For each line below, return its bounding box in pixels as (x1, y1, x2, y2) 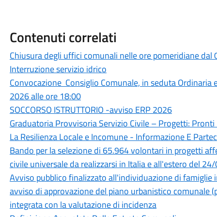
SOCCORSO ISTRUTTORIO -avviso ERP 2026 (9, 103, 172, 116)
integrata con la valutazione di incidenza (9, 198, 156, 211)
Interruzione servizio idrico (9, 62, 107, 76)
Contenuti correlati (9, 27, 117, 47)
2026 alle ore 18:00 (9, 90, 81, 103)
